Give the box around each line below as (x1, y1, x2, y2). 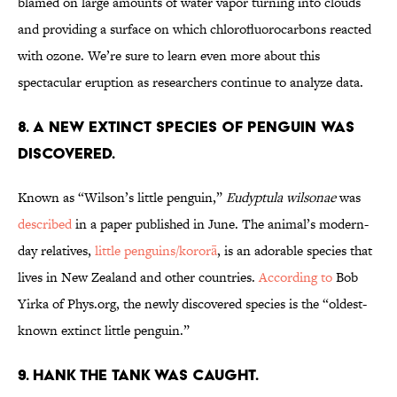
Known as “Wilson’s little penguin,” (18, 188, 226, 207)
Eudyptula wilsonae (226, 188, 336, 207)
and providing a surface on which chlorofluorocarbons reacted (18, 19, 371, 39)
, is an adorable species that (217, 241, 372, 261)
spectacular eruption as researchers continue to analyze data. (18, 73, 363, 92)
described (18, 214, 72, 234)
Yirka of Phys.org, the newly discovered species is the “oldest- (18, 294, 367, 314)
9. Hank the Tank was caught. (18, 365, 259, 385)
